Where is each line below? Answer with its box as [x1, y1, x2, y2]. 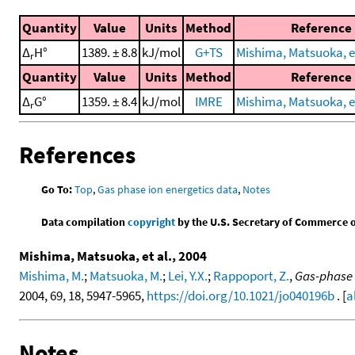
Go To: [41, 182, 73, 197]
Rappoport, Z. [213, 267, 289, 285]
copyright [128, 215, 176, 230]
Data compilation [41, 215, 128, 230]
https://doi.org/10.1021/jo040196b [147, 287, 334, 305]
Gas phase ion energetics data [97, 182, 239, 197]
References [19, 139, 136, 170]
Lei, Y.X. [168, 267, 208, 285]
